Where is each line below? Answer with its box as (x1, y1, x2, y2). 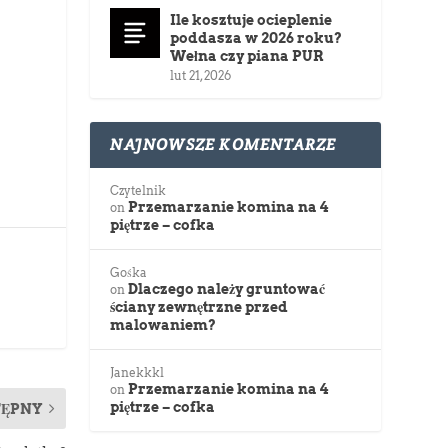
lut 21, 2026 (170, 68, 232, 84)
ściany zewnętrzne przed (110, 299, 289, 316)
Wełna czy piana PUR (170, 48, 324, 65)
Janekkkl (110, 365, 165, 381)
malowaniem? (110, 317, 217, 334)
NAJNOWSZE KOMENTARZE (110, 134, 337, 156)
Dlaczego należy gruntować (128, 281, 326, 298)
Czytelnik (110, 183, 167, 199)
